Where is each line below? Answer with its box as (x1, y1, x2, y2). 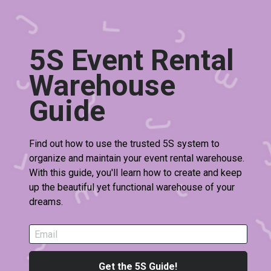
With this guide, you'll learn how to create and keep (29, 167, 243, 179)
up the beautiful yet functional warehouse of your (29, 181, 235, 194)
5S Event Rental (29, 43, 235, 78)
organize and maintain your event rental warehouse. (29, 152, 245, 165)
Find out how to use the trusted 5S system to (29, 138, 220, 150)
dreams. (29, 196, 64, 208)
